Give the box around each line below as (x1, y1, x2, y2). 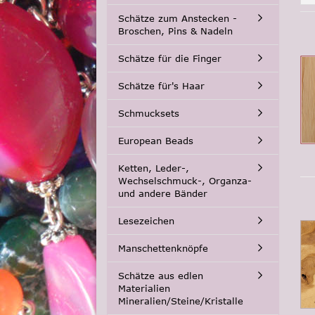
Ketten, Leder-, (118, 162, 189, 174)
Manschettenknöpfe (118, 243, 208, 254)
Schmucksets (118, 108, 179, 119)
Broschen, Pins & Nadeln (118, 25, 233, 37)
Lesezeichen (118, 215, 174, 226)
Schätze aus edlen (118, 270, 203, 281)
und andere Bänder (118, 188, 207, 199)
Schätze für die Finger (118, 53, 221, 64)
